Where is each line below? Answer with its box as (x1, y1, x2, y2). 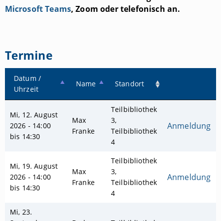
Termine (4, 47, 53, 63)
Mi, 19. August (10, 161, 58, 171)
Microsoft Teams (4, 3, 71, 15)
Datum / (14, 74, 41, 83)
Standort (115, 79, 145, 89)
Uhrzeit (14, 84, 39, 94)
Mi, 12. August (10, 110, 58, 120)
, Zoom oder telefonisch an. (71, 3, 181, 15)
